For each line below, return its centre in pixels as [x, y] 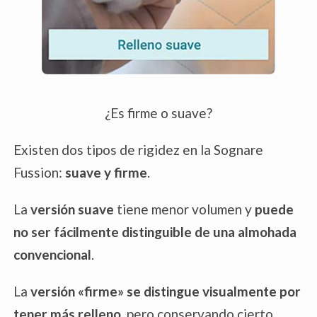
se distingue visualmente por [214, 292]
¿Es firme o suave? [158, 113]
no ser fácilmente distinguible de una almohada [155, 232]
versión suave [72, 209]
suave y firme [106, 173]
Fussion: [39, 173]
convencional [52, 255]
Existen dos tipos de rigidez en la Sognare [138, 150]
